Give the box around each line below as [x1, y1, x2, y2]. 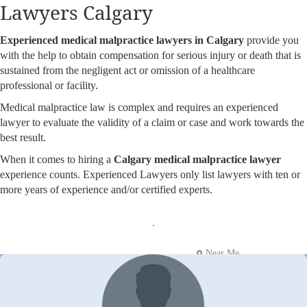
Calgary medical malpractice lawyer [114, 153, 281, 165]
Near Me [206, 247, 240, 258]
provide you [244, 34, 299, 46]
